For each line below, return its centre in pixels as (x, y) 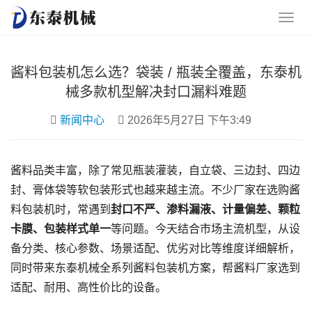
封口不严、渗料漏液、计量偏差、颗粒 (205, 209)
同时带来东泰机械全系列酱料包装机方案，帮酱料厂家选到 (155, 268)
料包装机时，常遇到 (61, 209)
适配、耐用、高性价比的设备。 (88, 287)
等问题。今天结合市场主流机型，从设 (205, 229)
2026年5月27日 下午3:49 (188, 120)
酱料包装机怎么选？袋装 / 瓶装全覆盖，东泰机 (156, 72)
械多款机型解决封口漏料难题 (156, 92)
